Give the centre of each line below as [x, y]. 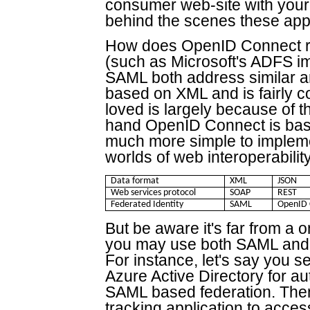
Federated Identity [147, 205]
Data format [135, 181]
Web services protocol [154, 193]
